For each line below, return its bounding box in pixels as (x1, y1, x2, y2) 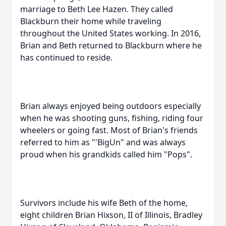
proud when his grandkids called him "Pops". (20, 149, 192, 160)
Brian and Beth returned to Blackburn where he (20, 40, 202, 51)
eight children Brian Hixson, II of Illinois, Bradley (20, 209, 202, 220)
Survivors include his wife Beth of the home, (20, 197, 188, 208)
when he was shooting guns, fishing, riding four (20, 112, 203, 124)
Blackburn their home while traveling (20, 16, 161, 27)
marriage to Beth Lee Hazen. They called (20, 4, 173, 15)
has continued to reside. (20, 52, 112, 63)
